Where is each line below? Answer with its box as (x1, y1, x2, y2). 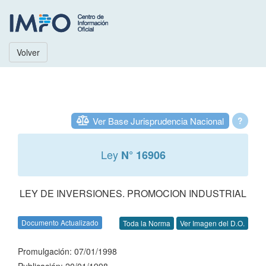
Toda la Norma (123, 218, 170, 229)
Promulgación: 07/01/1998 (18, 245, 117, 257)
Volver (17, 46, 40, 58)
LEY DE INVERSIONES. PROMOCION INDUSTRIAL (20, 186, 246, 200)
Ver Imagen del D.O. (180, 218, 245, 229)
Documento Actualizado (21, 217, 99, 227)
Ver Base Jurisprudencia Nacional (93, 115, 224, 127)
